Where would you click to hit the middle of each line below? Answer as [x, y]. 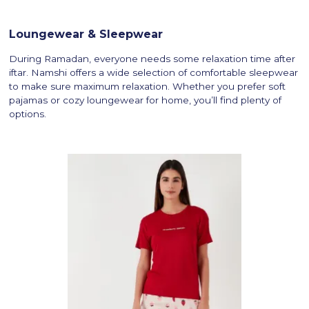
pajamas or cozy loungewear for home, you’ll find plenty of [146, 100]
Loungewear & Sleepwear [86, 34]
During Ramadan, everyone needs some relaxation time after [152, 58]
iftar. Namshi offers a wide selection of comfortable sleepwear [154, 72]
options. [28, 113]
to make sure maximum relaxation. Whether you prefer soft [148, 86]
